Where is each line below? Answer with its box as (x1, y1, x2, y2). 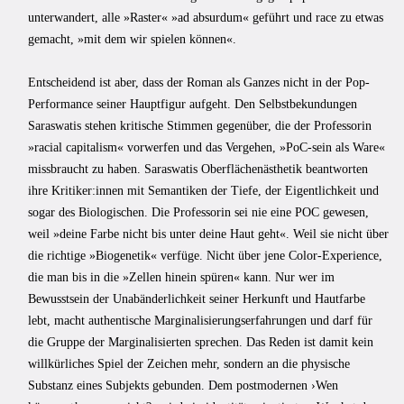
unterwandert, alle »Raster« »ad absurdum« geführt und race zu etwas (28, 10, 383, 24)
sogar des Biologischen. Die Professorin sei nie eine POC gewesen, (28, 205, 369, 219)
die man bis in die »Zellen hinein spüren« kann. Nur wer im (28, 270, 335, 284)
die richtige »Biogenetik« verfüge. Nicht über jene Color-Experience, (28, 248, 382, 262)
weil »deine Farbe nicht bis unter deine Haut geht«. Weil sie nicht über (28, 226, 389, 241)
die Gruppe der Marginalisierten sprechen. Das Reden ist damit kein (28, 335, 373, 349)
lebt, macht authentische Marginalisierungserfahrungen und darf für (28, 313, 372, 327)
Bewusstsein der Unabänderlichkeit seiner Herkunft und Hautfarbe (28, 291, 365, 306)
